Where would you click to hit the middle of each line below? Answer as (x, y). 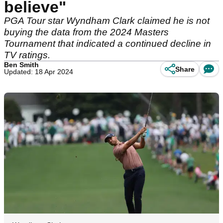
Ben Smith (21, 65)
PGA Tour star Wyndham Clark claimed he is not (107, 21)
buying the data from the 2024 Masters (86, 32)
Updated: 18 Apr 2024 (39, 72)
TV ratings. (27, 55)
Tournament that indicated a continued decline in (108, 44)
